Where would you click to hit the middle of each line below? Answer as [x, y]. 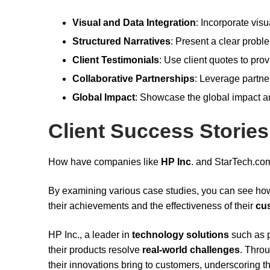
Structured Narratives [121, 42]
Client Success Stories [159, 131]
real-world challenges [191, 250]
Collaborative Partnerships [133, 79]
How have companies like [105, 162]
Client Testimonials [116, 60]
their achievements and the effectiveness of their [152, 206]
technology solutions [181, 234]
